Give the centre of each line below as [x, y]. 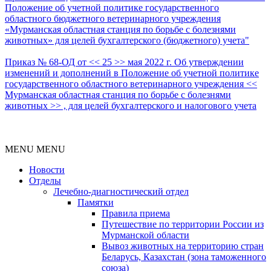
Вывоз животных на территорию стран [183, 246]
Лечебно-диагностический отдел [121, 191]
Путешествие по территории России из [183, 224]
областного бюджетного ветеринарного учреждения [113, 18]
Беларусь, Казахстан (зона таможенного [184, 256]
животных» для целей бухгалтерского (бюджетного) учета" [127, 40]
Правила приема [136, 213]
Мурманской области [145, 235]
